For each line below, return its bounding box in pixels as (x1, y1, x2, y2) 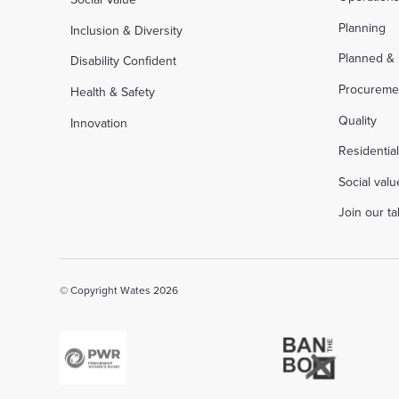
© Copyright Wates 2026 (60, 281, 179, 297)
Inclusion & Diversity (70, 20, 183, 39)
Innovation (70, 113, 128, 132)
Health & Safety (70, 83, 156, 102)
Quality (338, 110, 378, 129)
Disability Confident (70, 52, 177, 70)
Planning (338, 18, 387, 37)
